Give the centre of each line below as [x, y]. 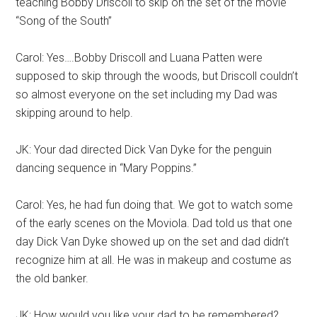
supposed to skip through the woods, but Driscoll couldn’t [157, 76]
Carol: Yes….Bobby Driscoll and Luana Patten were [139, 58]
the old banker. [52, 278]
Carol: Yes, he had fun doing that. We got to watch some [155, 205]
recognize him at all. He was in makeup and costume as [154, 260]
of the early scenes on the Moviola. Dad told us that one [154, 223]
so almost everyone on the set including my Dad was [147, 94]
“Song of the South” [64, 21]
